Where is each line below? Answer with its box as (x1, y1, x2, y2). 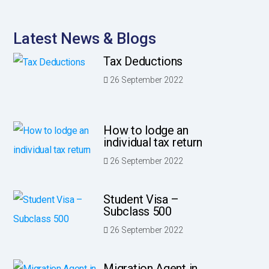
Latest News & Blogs (13, 29, 157, 47)
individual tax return (103, 135, 203, 150)
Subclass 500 (103, 204, 172, 219)
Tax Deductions (103, 54, 183, 68)
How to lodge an (103, 123, 189, 138)
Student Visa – (103, 192, 180, 207)
